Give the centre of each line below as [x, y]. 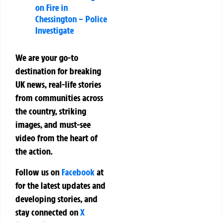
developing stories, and [56, 198]
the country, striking [51, 111]
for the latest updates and [60, 185]
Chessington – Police [71, 19]
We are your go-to [47, 58]
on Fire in [52, 8]
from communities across [59, 98]
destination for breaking [58, 71]
